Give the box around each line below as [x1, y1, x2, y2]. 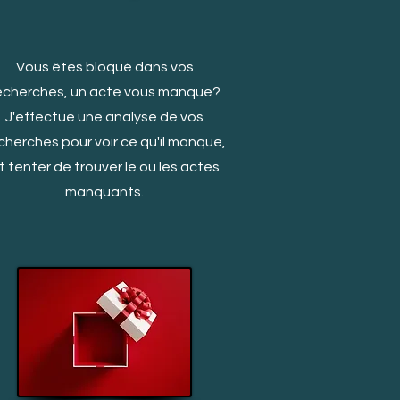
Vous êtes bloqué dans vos [15, 60, 194, 74]
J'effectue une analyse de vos [5, 110, 204, 124]
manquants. [65, 185, 144, 199]
